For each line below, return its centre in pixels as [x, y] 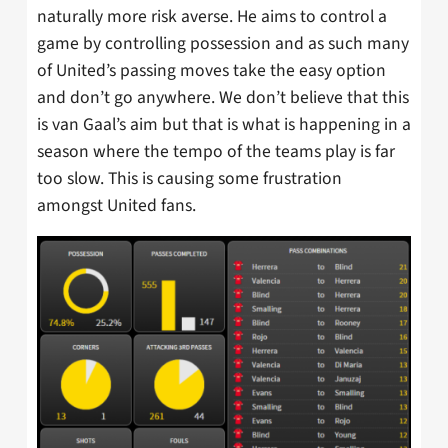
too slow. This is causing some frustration [189, 178]
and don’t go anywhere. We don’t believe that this [223, 97]
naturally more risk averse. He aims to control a [212, 16]
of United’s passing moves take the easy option [211, 70]
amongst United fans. [116, 205]
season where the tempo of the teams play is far [216, 151]
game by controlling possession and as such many [223, 43]
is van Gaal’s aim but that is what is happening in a [224, 124]
